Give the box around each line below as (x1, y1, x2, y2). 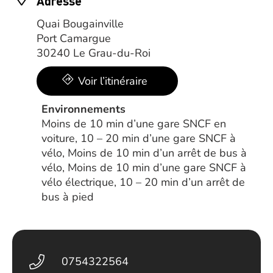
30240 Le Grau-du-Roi (37, 46, 151, 60)
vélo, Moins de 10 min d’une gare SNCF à (41, 160, 246, 175)
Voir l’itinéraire (78, 74, 147, 88)
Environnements (41, 102, 126, 116)
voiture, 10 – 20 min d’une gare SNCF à (41, 131, 236, 146)
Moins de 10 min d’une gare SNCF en (41, 116, 226, 131)
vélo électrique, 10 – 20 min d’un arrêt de (41, 175, 245, 190)
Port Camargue (37, 31, 111, 46)
